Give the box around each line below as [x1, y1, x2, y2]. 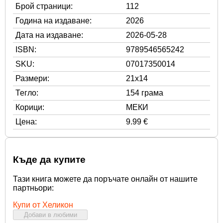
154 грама [126, 88, 163, 97]
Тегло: [15, 88, 38, 97]
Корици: [15, 103, 44, 111]
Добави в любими [23, 211, 77, 219]
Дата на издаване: [15, 30, 83, 39]
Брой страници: [15, 1, 73, 10]
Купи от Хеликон [13, 200, 73, 209]
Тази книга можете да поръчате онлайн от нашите [13, 174, 198, 183]
